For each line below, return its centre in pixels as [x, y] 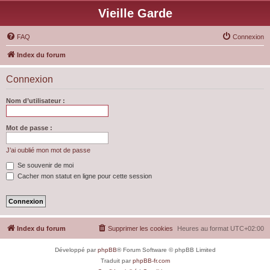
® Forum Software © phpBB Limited [166, 250]
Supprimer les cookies [140, 229]
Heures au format [204, 229]
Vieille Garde [135, 13]
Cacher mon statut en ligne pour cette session [84, 176]
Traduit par [116, 261]
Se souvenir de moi [45, 165]
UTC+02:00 [247, 229]
